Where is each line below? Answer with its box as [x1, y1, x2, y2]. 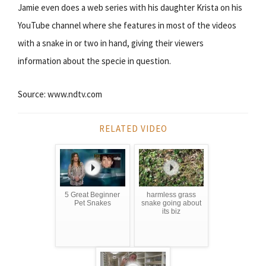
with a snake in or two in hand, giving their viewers [18, 37, 204, 49]
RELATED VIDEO [99, 122, 167, 134]
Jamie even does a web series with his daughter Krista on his [18, 1, 242, 13]
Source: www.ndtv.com [18, 88, 102, 100]
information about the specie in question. [18, 55, 171, 66]
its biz [161, 207, 180, 216]
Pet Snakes [74, 198, 111, 207]
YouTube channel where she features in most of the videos [18, 19, 236, 31]
